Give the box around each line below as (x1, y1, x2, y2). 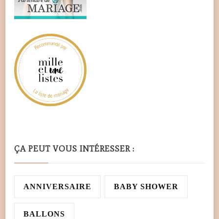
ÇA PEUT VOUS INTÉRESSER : (14, 143, 134, 153)
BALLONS (23, 209, 65, 218)
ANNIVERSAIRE (23, 182, 91, 191)
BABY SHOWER (114, 182, 178, 191)
